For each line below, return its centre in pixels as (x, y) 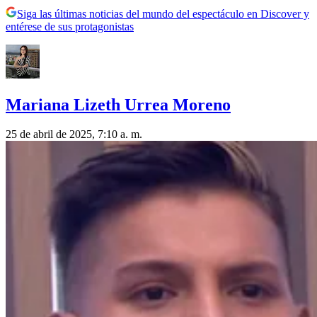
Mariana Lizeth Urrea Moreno (118, 104)
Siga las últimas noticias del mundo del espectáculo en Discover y (163, 13)
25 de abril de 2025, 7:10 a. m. (74, 134)
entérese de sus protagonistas (70, 26)
